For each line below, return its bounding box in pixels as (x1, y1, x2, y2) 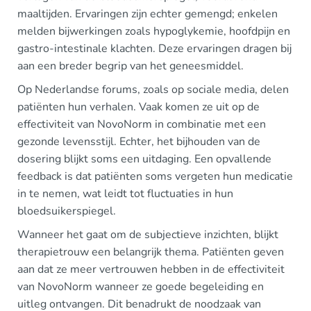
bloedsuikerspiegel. (17, 203, 116, 219)
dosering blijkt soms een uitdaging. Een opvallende (17, 151, 271, 167)
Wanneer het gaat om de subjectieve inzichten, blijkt (17, 227, 278, 242)
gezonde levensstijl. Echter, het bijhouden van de (17, 134, 260, 149)
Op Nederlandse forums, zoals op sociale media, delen (17, 82, 289, 97)
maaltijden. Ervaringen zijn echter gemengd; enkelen (17, 6, 278, 22)
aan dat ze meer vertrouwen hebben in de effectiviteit (17, 262, 285, 277)
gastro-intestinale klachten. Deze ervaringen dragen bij (17, 41, 292, 56)
